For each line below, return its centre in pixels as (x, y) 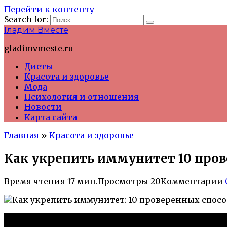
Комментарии (192, 181)
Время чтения (35, 181)
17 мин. (82, 181)
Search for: (26, 19)
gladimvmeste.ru (39, 48)
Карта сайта (51, 117)
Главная (22, 135)
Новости (43, 107)
